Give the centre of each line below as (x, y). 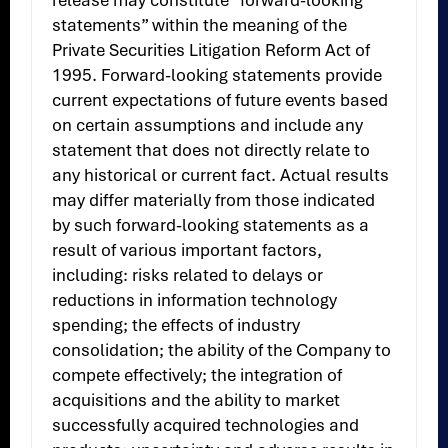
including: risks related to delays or (188, 275)
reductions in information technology (195, 300)
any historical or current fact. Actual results (221, 175)
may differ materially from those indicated (214, 200)
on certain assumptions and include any (208, 125)
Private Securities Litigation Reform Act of (211, 50)
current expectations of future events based (220, 100)
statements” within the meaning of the (200, 25)
